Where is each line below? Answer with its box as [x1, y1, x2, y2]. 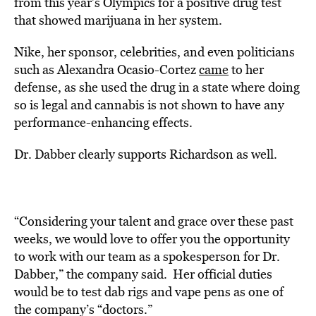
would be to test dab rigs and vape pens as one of [14, 283, 284, 300]
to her [229, 61, 264, 78]
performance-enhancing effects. [14, 114, 195, 131]
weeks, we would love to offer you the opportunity [14, 230, 290, 248]
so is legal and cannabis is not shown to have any [14, 96, 284, 114]
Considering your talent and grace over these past [19, 212, 293, 230]
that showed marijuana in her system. [14, 11, 225, 29]
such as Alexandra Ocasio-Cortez [14, 61, 199, 78]
